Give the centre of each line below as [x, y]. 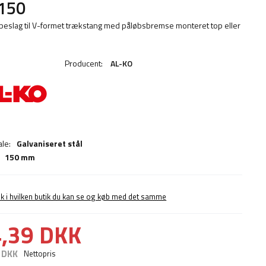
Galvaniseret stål [50, 143]
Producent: [85, 63]
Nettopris [40, 254]
